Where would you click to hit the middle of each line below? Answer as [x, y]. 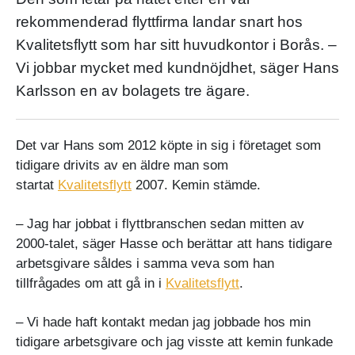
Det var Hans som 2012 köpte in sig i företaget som [168, 145]
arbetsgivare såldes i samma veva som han [145, 263]
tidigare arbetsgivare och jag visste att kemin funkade [174, 342]
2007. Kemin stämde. [196, 185]
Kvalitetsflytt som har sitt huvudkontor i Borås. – [176, 44]
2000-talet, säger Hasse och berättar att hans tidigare [174, 243]
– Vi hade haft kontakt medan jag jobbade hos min [163, 322]
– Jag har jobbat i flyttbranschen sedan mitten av [160, 223]
